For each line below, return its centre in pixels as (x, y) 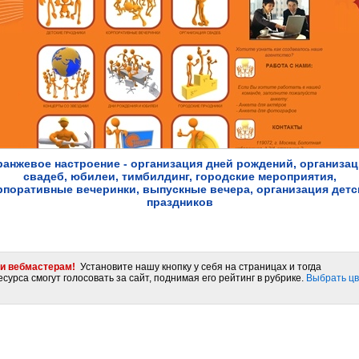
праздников (179, 202)
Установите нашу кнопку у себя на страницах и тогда (198, 267)
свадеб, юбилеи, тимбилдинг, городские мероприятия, (179, 176)
